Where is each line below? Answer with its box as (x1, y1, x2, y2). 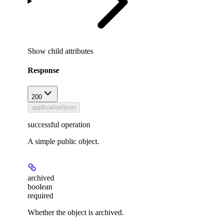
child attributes (48, 47, 93, 56)
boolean (28, 182, 52, 191)
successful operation (28, 120, 90, 129)
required (28, 191, 53, 200)
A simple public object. (28, 137, 99, 146)
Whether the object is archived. (28, 208, 124, 217)
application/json (32, 103, 76, 111)
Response (28, 66, 59, 75)
